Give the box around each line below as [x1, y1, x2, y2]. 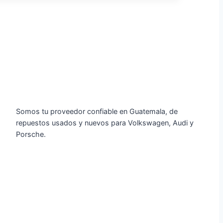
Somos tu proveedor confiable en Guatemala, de [16, 107, 178, 116]
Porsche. [16, 130, 46, 139]
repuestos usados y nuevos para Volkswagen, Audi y [16, 118, 194, 127]
